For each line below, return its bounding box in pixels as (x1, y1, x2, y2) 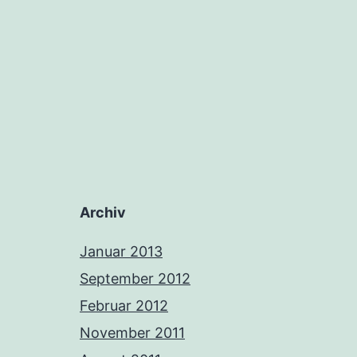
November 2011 (80, 324, 185, 342)
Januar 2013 (80, 243, 163, 261)
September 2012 (80, 270, 190, 288)
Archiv (80, 204, 126, 222)
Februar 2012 (80, 297, 168, 315)
